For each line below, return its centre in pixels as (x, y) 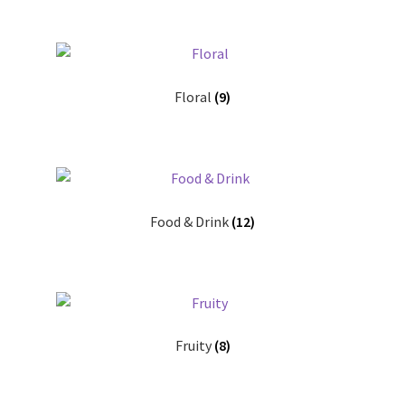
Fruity (194, 346)
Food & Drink (191, 221)
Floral (194, 97)
